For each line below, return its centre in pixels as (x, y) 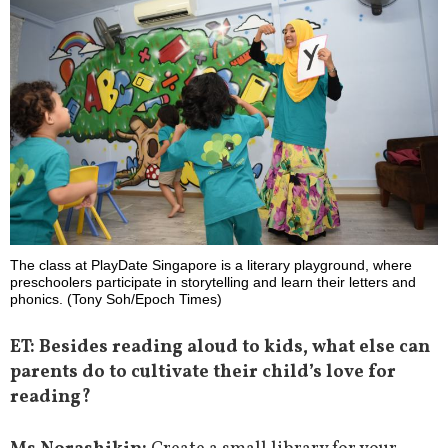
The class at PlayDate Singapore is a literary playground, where (211, 264)
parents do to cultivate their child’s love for (203, 372)
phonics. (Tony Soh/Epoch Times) (116, 298)
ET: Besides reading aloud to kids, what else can (220, 347)
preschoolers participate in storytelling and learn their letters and (213, 281)
